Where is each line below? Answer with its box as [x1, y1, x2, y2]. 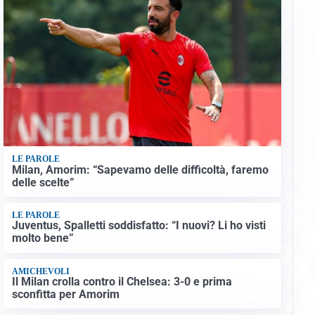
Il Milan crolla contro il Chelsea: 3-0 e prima [11, 275, 232, 289]
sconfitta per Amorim [11, 288, 120, 302]
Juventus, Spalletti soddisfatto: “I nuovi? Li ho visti [11, 219, 266, 233]
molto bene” [11, 231, 74, 245]
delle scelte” [11, 175, 75, 189]
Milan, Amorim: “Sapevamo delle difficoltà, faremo [11, 162, 269, 176]
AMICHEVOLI [11, 266, 70, 276]
